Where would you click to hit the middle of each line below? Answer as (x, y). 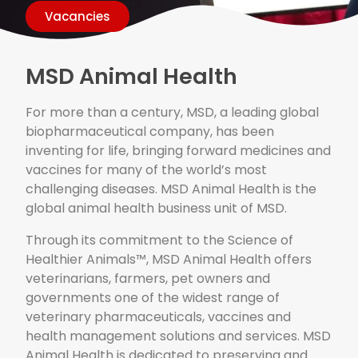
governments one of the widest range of (153, 298)
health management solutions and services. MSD (179, 336)
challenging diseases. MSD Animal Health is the (171, 189)
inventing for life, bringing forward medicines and (179, 151)
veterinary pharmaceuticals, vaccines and (159, 317)
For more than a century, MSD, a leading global (173, 113)
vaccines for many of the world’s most (147, 170)
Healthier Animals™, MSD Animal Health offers (169, 260)
